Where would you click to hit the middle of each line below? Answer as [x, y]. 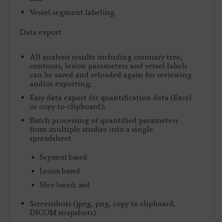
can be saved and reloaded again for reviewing [111, 74]
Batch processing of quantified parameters [104, 120]
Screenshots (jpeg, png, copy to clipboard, [103, 203]
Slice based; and [65, 185]
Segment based [63, 157]
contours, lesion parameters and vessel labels [109, 65]
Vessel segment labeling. [73, 12]
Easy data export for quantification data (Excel [111, 97]
